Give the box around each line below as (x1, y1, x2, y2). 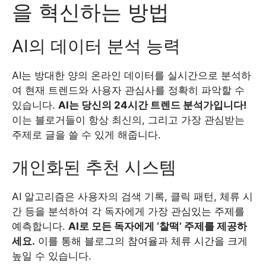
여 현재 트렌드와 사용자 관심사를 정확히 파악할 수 (12, 84, 245, 96)
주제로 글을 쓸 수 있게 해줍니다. (12, 128, 161, 141)
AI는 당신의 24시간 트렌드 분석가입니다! (58, 99, 247, 111)
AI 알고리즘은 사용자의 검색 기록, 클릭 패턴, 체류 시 (12, 191, 253, 202)
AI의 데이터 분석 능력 (12, 35, 180, 56)
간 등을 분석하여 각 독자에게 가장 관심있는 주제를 (12, 205, 245, 217)
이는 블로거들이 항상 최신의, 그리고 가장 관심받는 (12, 113, 245, 126)
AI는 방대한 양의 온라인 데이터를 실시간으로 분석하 (12, 69, 251, 81)
